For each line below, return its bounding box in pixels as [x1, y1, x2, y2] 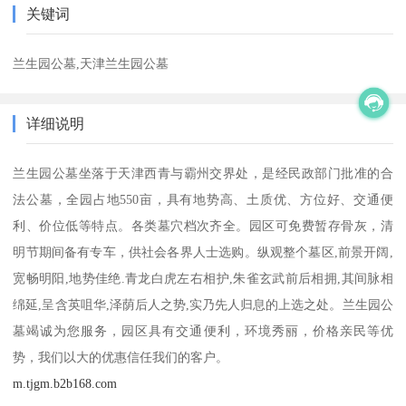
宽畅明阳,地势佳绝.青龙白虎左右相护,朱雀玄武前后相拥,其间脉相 [13, 270, 393, 285]
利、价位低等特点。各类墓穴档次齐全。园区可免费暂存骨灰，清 [13, 217, 393, 233]
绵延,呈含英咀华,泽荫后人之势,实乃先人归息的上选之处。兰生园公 [13, 296, 393, 312]
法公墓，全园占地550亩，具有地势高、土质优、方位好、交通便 [13, 191, 393, 207]
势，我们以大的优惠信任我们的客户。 [13, 349, 229, 364]
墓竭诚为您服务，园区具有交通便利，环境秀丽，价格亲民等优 [13, 323, 393, 338]
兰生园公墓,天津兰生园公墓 [13, 55, 169, 71]
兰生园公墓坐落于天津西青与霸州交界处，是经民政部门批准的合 [13, 165, 393, 180]
